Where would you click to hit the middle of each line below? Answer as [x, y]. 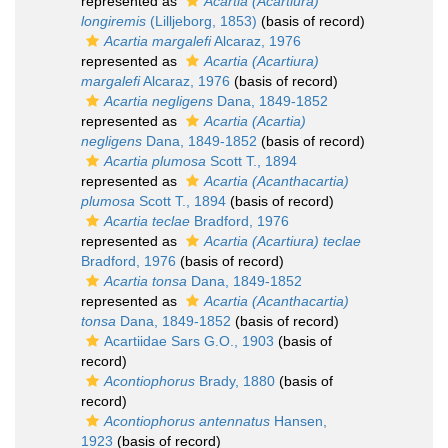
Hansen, [298, 421]
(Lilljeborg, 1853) [201, 21]
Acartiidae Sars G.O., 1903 [189, 341]
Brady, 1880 [235, 381]
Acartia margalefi [157, 41]
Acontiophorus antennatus [187, 421]
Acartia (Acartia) [255, 121]
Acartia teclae [147, 221]
